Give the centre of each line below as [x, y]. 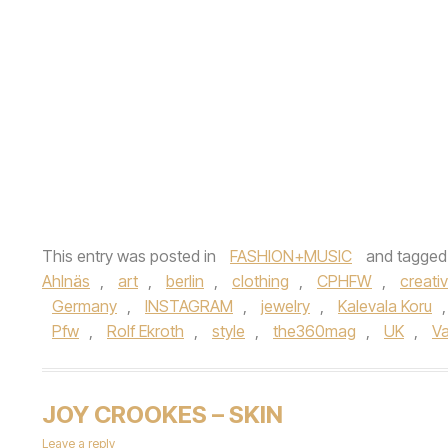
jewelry [285, 306]
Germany [84, 306]
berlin [185, 281]
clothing [260, 281]
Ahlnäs [66, 281]
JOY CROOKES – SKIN [162, 414]
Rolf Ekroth [145, 331]
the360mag [314, 331]
